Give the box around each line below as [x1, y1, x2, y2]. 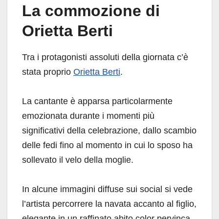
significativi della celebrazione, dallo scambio [22, 126, 197, 136]
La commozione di [22, 2, 160, 20]
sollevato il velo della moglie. [22, 155, 133, 165]
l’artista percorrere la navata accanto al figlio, [22, 199, 197, 209]
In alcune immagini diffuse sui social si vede [22, 184, 193, 195]
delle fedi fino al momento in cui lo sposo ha [22, 140, 193, 151]
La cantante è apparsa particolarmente [22, 96, 173, 107]
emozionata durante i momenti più [22, 111, 154, 121]
